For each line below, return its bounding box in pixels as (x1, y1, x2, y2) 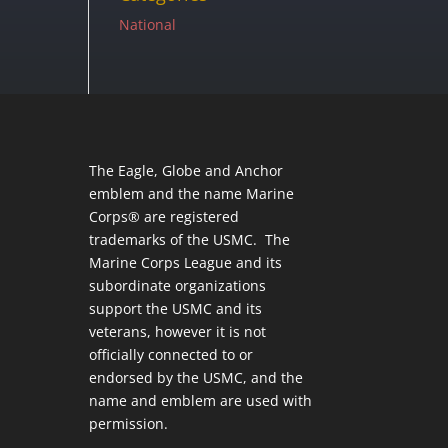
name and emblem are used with (89, 390, 313, 410)
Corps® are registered (89, 206, 240, 226)
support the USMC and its (89, 298, 263, 318)
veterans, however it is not (89, 321, 267, 341)
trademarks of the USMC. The (89, 229, 291, 249)
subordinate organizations (89, 275, 267, 295)
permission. (89, 413, 169, 433)
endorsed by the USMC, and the (89, 367, 304, 387)
